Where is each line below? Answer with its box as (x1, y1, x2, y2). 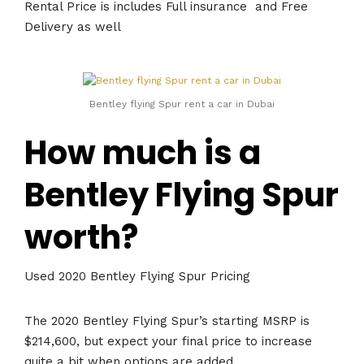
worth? (24, 214, 138, 260)
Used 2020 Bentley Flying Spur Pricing (24, 269, 250, 284)
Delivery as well (24, 19, 121, 34)
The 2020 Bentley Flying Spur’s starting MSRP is (24, 314, 310, 329)
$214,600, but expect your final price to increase (24, 334, 312, 349)
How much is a (24, 129, 261, 175)
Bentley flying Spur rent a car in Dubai (89, 97, 275, 110)
